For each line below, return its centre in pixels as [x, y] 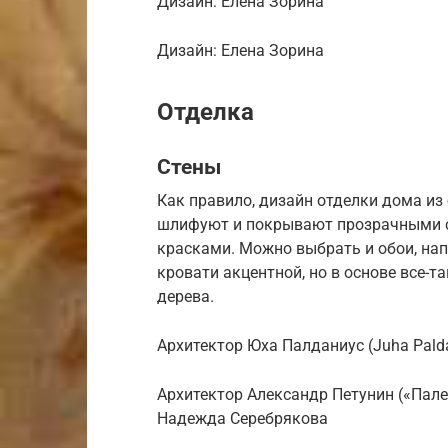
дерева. [187, 296]
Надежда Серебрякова [242, 418]
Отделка [205, 111]
